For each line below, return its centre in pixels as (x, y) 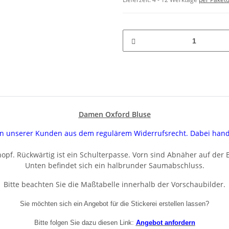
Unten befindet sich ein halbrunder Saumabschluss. (114, 166)
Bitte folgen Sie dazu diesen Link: (84, 223)
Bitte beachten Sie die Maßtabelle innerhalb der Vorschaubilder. (114, 185)
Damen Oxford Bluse (114, 114)
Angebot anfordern (165, 223)
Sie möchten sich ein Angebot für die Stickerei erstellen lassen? (114, 204)
